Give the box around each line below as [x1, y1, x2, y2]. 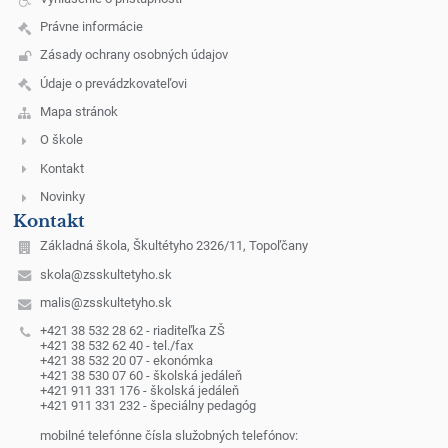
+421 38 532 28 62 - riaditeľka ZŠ [39, 323, 225, 339]
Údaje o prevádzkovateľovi [39, 75, 187, 91]
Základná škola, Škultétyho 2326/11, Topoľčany [39, 238, 308, 254]
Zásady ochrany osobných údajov [39, 47, 228, 63]
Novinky [39, 189, 85, 205]
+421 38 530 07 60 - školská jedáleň [39, 368, 242, 384]
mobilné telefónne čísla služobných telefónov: [39, 428, 298, 444]
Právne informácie [39, 19, 143, 35]
